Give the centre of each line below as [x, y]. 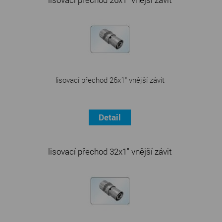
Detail [110, 117]
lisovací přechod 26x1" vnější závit [110, 80]
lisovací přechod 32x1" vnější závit [110, 151]
